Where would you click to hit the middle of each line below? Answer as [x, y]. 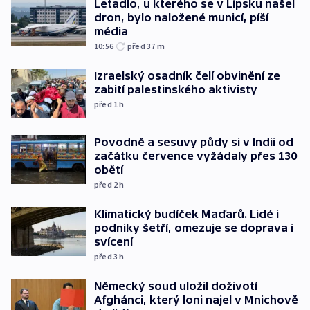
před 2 [107, 184]
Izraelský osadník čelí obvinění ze [187, 76]
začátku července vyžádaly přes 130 [195, 155]
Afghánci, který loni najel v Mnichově [196, 299]
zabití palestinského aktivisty [176, 90]
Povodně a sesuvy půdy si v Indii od [194, 142]
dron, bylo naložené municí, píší [181, 18]
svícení [113, 241]
